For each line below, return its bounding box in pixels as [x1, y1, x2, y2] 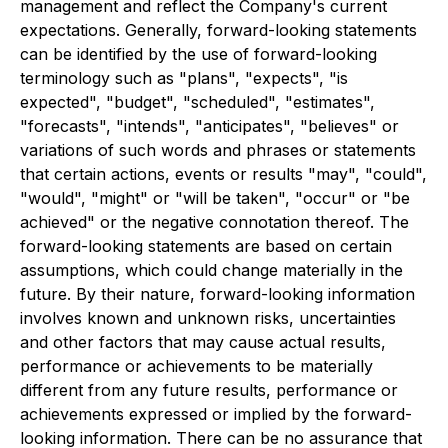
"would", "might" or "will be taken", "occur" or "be [20, 188, 410, 208]
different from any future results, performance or [20, 380, 398, 400]
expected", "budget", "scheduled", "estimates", [20, 92, 375, 112]
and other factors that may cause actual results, [20, 332, 386, 352]
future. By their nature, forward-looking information [20, 284, 415, 304]
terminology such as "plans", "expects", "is [20, 68, 348, 88]
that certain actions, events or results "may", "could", [20, 164, 427, 184]
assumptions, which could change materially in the [20, 260, 403, 280]
